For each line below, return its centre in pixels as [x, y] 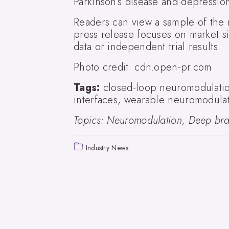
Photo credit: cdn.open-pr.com [143, 67]
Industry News [107, 148]
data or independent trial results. [147, 47]
